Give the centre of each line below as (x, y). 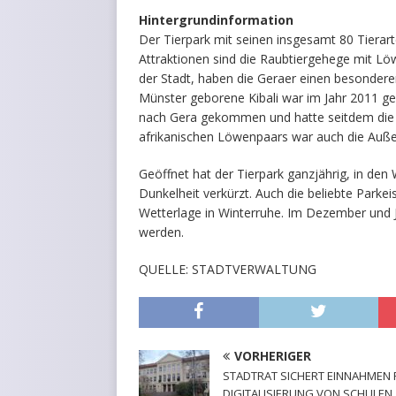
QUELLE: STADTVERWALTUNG (228, 269)
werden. (161, 232)
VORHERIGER (273, 355)
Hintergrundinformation (216, 19)
